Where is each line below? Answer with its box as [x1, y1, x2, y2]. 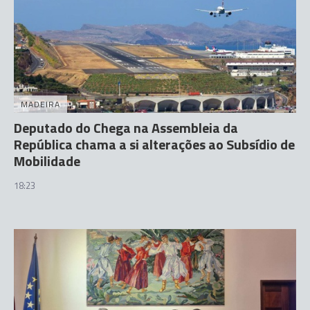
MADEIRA [21, 97, 60, 111]
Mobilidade [14, 149, 80, 172]
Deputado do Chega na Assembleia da [14, 116, 238, 138]
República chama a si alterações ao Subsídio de [14, 133, 295, 155]
